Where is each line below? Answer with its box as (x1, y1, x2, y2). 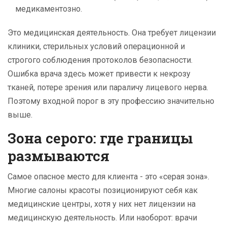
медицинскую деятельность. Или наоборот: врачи (8, 213, 197, 223)
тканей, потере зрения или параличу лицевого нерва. (8, 83, 208, 93)
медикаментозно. (15, 4, 82, 14)
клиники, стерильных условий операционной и (8, 42, 185, 52)
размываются (8, 146, 109, 166)
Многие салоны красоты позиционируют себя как (8, 185, 198, 196)
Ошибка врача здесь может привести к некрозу (8, 69, 191, 79)
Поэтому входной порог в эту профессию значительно (8, 96, 214, 106)
